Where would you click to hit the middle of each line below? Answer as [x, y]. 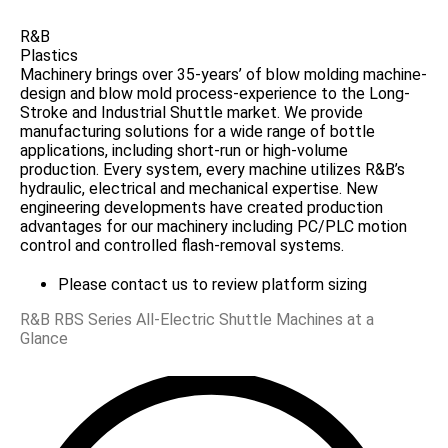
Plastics [49, 55]
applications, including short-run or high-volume [184, 150]
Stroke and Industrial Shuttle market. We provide [191, 112]
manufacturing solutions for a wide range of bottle [197, 131]
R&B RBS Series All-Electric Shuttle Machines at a [197, 319]
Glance [46, 338]
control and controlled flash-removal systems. [182, 245]
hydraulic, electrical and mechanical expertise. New [199, 188]
